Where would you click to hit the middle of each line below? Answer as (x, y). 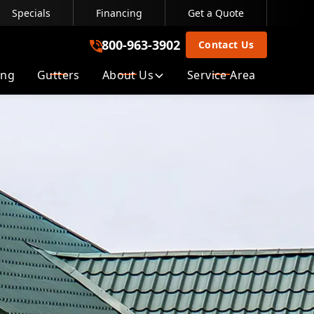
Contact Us (226, 45)
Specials (31, 13)
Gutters (58, 75)
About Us (128, 75)
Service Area (221, 75)
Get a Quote (216, 13)
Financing (119, 13)
